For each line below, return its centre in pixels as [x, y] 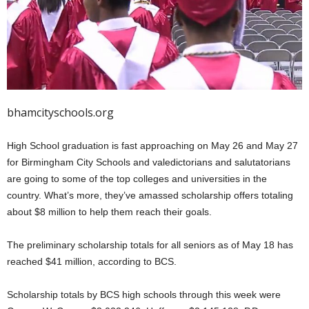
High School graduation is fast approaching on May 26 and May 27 [152, 145]
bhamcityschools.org [60, 112]
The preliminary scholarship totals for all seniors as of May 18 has [150, 245]
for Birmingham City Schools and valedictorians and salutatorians [149, 162]
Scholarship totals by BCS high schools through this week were [144, 294]
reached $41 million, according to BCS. [92, 261]
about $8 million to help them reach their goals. [109, 211]
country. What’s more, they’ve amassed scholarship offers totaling [150, 195]
